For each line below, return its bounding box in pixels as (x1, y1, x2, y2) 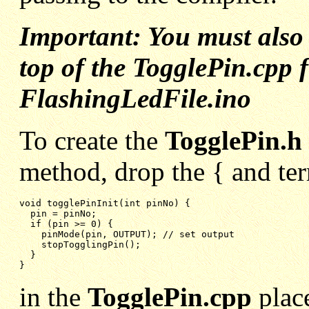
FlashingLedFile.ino (19, 83, 251, 114)
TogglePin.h (165, 126, 302, 156)
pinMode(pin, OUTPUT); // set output (41, 229, 235, 240)
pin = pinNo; (30, 208, 97, 219)
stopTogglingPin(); (41, 239, 141, 250)
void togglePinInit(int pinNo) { (19, 198, 190, 209)
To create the (19, 126, 165, 156)
